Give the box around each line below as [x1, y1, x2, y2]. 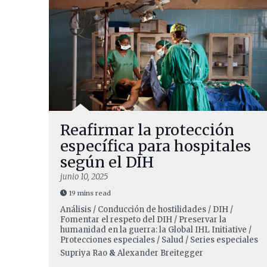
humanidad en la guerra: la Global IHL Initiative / [60, 225, 252, 235]
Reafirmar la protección [60, 120, 234, 139]
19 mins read [69, 189, 111, 197]
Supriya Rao [60, 248, 107, 258]
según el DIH [60, 153, 154, 172]
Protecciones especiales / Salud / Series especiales [60, 235, 258, 245]
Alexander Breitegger [117, 248, 203, 258]
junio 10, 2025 [60, 172, 108, 182]
